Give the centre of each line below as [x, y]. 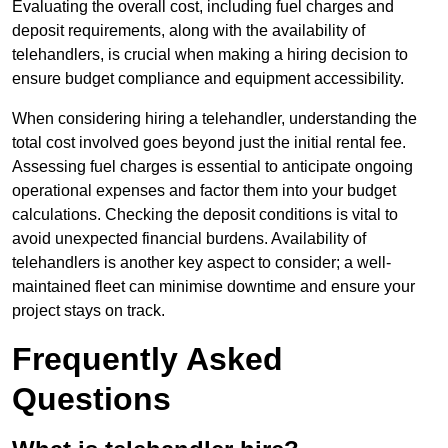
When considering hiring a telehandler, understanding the [214, 119]
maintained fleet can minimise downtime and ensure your [213, 287]
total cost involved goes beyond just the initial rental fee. [209, 143]
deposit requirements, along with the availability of [188, 31]
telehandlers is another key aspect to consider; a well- [201, 263]
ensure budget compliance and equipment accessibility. [208, 79]
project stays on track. [88, 311]
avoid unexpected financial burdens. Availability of [189, 239]
